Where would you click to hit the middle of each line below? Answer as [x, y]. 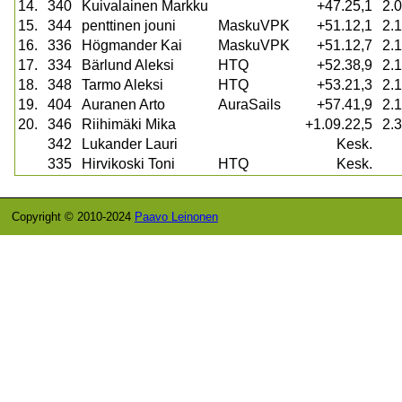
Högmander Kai [132, 46]
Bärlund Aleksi [128, 66]
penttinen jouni [129, 26]
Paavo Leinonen [176, 217]
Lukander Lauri [130, 144]
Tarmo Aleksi [122, 85]
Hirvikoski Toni [128, 164]
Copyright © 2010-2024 [73, 217]
